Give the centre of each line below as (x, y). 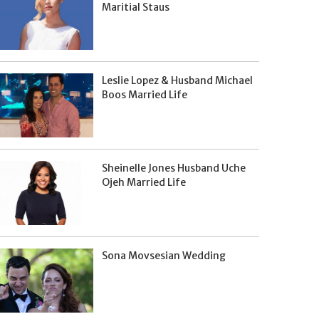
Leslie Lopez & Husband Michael (177, 80)
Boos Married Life (144, 95)
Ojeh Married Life (143, 182)
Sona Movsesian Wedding (163, 256)
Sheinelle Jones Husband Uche (173, 168)
